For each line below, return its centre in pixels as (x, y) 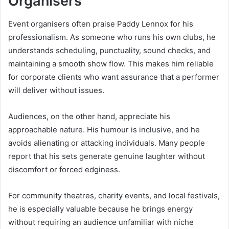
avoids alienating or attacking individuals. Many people (107, 143)
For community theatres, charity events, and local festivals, (114, 195)
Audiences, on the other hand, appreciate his (89, 116)
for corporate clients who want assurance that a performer (114, 77)
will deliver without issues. (56, 90)
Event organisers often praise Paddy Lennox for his (101, 24)
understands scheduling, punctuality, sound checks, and (109, 50)
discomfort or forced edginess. (64, 169)
